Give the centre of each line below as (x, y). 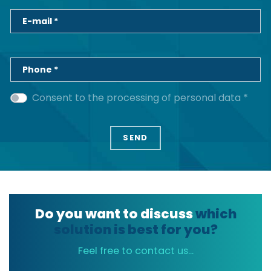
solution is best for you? (135, 230)
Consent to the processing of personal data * (140, 98)
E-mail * (40, 21)
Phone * (40, 70)
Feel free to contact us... (135, 251)
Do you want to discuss (115, 214)
